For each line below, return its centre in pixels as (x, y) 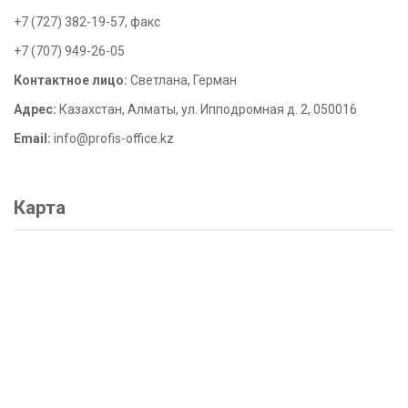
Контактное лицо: (71, 80)
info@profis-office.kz (114, 138)
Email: (32, 138)
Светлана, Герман (182, 80)
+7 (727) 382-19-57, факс (87, 21)
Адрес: (35, 109)
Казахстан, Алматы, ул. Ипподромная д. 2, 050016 (207, 109)
